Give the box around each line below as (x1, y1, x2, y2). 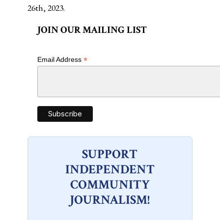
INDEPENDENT (65, 161, 155, 178)
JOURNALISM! (70, 192, 150, 209)
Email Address (37, 55, 83, 64)
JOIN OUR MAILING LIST (37, 24, 147, 37)
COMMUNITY (70, 176, 150, 193)
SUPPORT (82, 146, 138, 163)
